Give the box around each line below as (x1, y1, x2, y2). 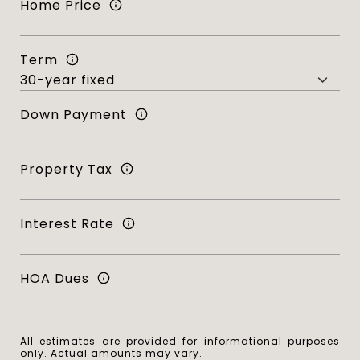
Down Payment (20, 104, 127, 124)
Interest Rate (20, 214, 114, 233)
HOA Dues (20, 268, 89, 288)
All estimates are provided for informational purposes (20, 334, 340, 348)
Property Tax (20, 159, 112, 178)
